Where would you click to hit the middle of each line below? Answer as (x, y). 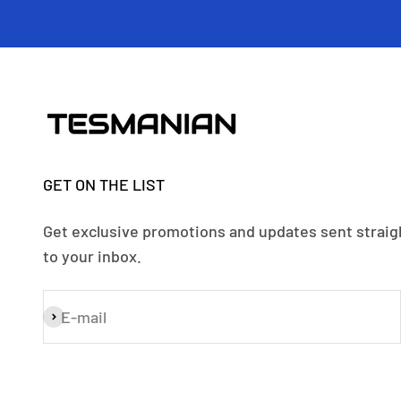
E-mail (84, 316)
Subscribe (78, 317)
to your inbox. (92, 256)
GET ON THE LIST (104, 184)
